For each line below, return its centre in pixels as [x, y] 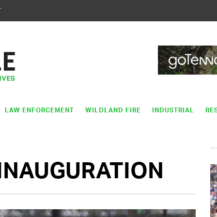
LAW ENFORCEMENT [39, 110]
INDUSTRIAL [173, 110]
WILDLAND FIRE [113, 110]
